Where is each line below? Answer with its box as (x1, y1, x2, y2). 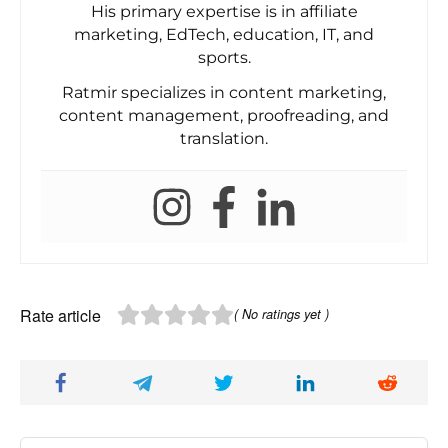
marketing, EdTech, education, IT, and (74, 24, 374, 44)
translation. (180, 128, 268, 148)
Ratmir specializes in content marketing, (62, 82, 386, 102)
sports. (197, 47, 251, 67)
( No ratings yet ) (233, 304, 329, 323)
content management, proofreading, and (59, 105, 389, 125)
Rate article (20, 303, 101, 327)
